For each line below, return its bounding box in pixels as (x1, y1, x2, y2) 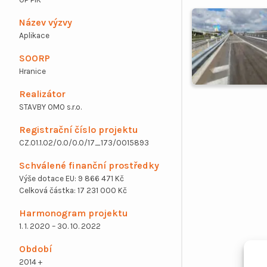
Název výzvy (19, 16, 72, 28)
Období (19, 243, 52, 254)
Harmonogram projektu (19, 207, 128, 219)
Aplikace (19, 30, 49, 40)
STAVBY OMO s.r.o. (19, 102, 82, 111)
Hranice (19, 66, 46, 76)
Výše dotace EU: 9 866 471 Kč (19, 173, 124, 183)
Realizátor (19, 88, 66, 100)
